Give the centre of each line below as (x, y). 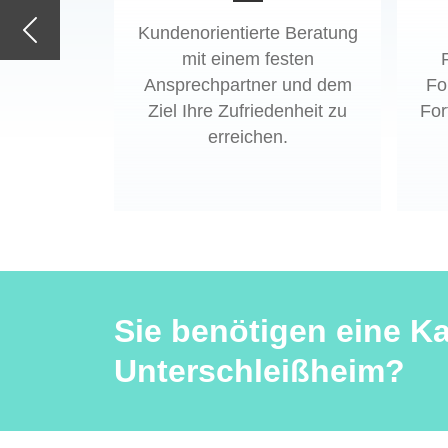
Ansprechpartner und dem (247, 85)
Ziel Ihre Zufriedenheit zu (247, 111)
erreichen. (247, 137)
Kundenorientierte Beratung (247, 33)
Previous (60, 40)
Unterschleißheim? (259, 371)
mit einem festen (247, 59)
